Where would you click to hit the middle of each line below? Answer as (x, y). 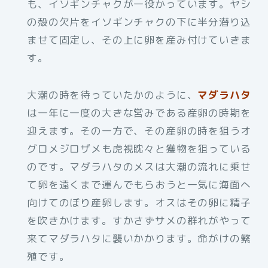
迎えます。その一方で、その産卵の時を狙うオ (139, 131)
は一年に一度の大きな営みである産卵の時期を (139, 113)
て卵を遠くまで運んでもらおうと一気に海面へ (139, 185)
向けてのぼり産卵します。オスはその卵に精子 (139, 203)
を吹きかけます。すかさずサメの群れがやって (139, 221)
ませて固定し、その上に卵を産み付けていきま (139, 40)
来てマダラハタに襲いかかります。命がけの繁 (139, 239)
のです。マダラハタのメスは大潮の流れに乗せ (139, 167)
